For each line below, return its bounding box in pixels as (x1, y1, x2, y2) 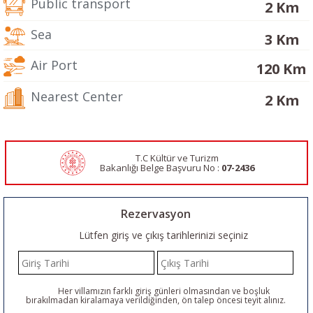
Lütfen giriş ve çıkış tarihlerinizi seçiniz (75, 228, 248, 242)
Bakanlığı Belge (100, 161, 165, 175)
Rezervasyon (120, 206, 191, 222)
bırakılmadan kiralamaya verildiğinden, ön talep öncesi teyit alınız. (25, 294, 286, 307)
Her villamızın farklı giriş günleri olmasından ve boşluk (52, 285, 270, 298)
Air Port (27, 56, 78, 73)
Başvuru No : (166, 161, 222, 175)
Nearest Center (27, 88, 123, 105)
